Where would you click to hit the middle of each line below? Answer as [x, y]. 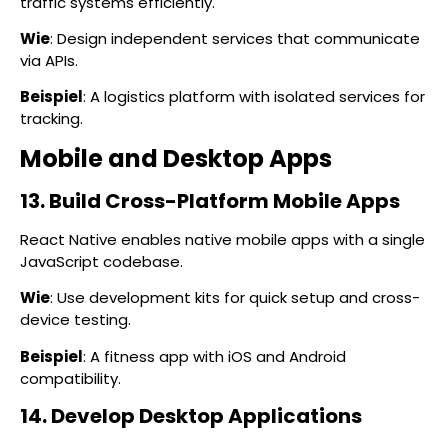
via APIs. [49, 61]
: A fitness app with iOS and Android [214, 356]
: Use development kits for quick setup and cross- [235, 298]
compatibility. [70, 378]
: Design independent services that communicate [235, 39]
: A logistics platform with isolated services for [254, 97]
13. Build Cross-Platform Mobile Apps [210, 200]
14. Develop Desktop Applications [191, 416]
